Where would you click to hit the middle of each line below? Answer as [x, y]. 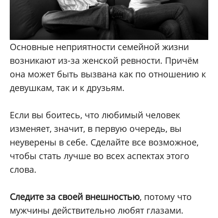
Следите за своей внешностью [75, 197]
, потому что [166, 197]
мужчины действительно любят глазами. [97, 210]
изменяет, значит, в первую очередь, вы [96, 129]
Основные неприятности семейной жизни [99, 47]
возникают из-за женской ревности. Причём [104, 61]
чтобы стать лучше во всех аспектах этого [100, 156]
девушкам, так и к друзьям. [67, 88]
